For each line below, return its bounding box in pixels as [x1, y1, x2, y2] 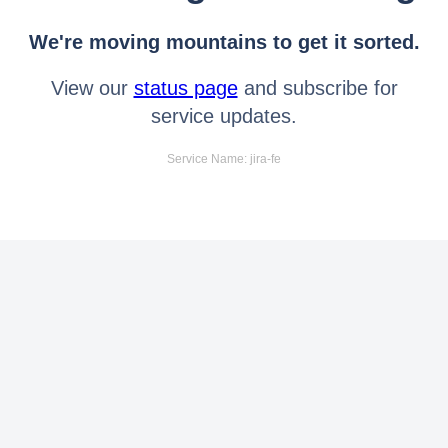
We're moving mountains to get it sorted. [28, 30, 420, 53]
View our [50, 76, 134, 99]
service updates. [151, 104, 297, 127]
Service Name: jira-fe [167, 151, 281, 166]
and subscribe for [237, 76, 398, 99]
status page [133, 76, 238, 99]
